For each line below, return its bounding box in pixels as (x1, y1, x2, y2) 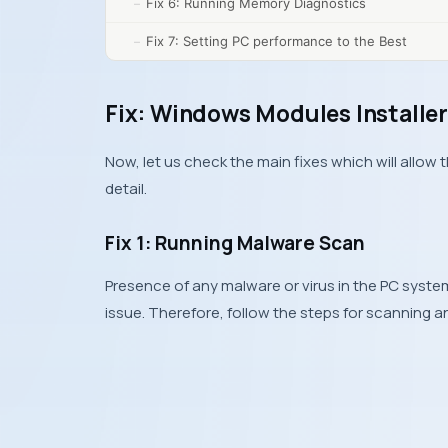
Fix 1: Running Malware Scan (105, 230, 365, 256)
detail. (105, 178, 147, 199)
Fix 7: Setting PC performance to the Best (146, 33, 407, 49)
